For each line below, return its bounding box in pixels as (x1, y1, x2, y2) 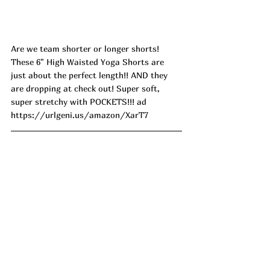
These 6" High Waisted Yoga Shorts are (11, 56, 166, 67)
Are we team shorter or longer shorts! (11, 43, 162, 54)
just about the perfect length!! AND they (11, 69, 170, 80)
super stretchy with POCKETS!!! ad (11, 96, 146, 107)
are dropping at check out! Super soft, (11, 83, 162, 93)
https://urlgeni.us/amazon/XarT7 (11, 109, 148, 120)
